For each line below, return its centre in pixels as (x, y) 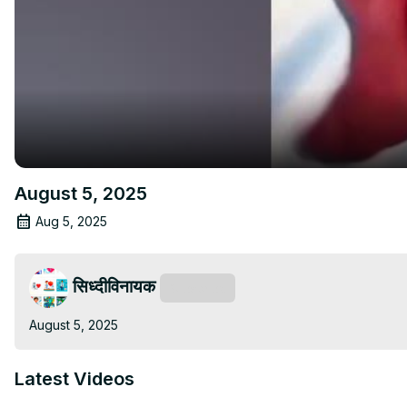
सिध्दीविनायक (114, 286)
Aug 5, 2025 (71, 221)
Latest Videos (74, 378)
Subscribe (198, 288)
